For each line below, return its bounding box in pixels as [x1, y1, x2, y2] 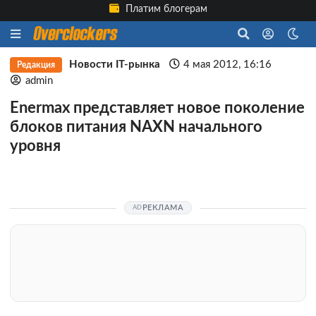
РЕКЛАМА [142, 203, 184, 212]
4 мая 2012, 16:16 [183, 59, 272, 70]
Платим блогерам [123, 4, 207, 15]
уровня [10, 139, 61, 154]
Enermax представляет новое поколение [10, 101, 305, 116]
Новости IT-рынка [68, 59, 160, 70]
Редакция [16, 61, 55, 69]
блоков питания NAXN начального [10, 120, 262, 135]
